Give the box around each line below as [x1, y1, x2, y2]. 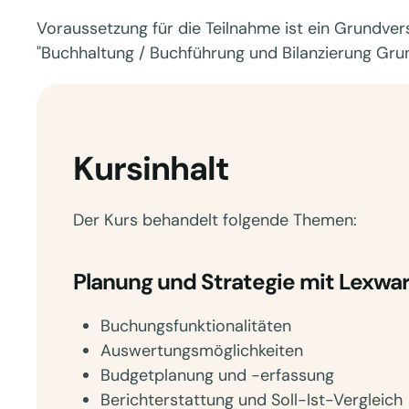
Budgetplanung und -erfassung [100, 364, 334, 386]
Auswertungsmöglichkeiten [100, 340, 303, 362]
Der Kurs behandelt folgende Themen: [73, 209, 357, 231]
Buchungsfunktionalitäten [100, 315, 291, 337]
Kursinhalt [73, 147, 229, 190]
